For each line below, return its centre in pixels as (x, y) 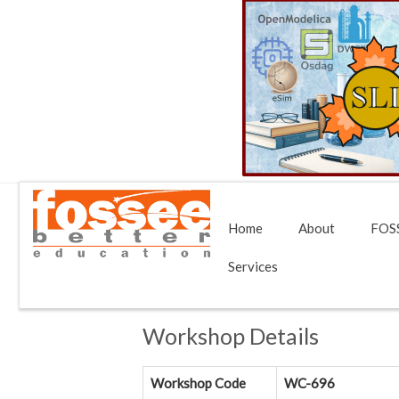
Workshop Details (231, 336)
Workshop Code (198, 383)
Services (253, 266)
